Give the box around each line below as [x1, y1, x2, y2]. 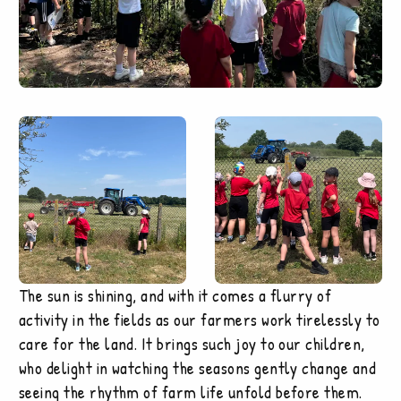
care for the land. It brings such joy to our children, [18, 332, 365, 356]
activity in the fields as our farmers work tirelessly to [18, 308, 380, 332]
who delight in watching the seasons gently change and [18, 356, 377, 380]
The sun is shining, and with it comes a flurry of [18, 284, 332, 308]
